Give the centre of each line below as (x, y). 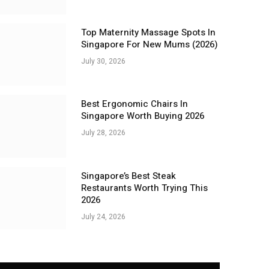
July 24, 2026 (103, 216)
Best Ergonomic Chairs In (134, 104)
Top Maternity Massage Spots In (148, 32)
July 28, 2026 (103, 133)
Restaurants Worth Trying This (144, 188)
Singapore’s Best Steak (128, 176)
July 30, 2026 (103, 61)
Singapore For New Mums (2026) (149, 44)
